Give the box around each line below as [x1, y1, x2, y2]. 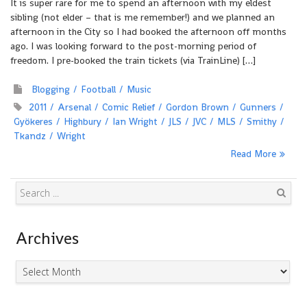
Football [81, 83, 116, 95]
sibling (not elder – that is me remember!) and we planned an [10, 11, 275, 23]
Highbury [64, 115, 101, 127]
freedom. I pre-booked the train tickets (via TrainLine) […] [10, 54, 256, 66]
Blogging [32, 83, 70, 95]
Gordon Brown [166, 101, 229, 113]
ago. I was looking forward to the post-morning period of [10, 40, 256, 52]
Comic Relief [102, 101, 155, 113]
